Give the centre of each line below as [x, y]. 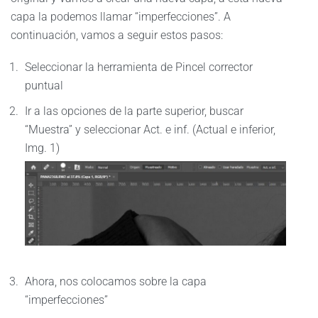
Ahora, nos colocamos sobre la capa [116, 282]
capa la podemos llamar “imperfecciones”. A [121, 17]
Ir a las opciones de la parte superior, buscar [134, 111]
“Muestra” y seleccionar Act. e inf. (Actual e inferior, [150, 130]
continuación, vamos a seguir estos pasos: [117, 35]
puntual [44, 86]
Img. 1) [42, 148]
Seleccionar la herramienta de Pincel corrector [139, 67]
